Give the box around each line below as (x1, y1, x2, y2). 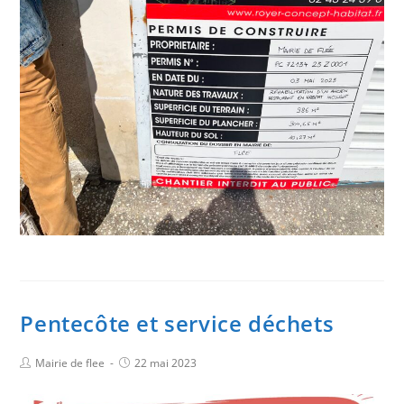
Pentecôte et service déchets (20, 308, 335, 339)
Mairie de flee (35, 355, 106, 372)
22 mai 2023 (134, 355, 197, 372)
